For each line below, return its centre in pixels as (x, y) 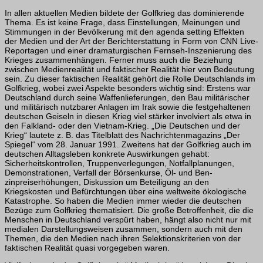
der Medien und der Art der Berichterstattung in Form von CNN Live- (131, 41)
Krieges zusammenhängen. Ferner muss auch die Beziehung (119, 60)
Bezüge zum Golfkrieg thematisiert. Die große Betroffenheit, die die (129, 210)
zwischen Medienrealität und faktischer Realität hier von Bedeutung (129, 69)
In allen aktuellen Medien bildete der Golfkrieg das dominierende (124, 13)
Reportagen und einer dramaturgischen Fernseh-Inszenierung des (128, 50)
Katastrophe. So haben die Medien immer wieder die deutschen (123, 200)
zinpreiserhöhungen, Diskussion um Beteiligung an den (107, 182)
